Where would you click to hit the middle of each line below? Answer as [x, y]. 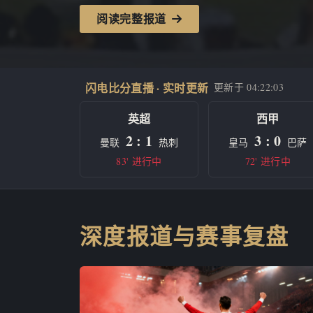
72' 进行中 [268, 161]
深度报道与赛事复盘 [184, 236]
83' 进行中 [139, 161]
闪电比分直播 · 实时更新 [147, 87]
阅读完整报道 [133, 19]
